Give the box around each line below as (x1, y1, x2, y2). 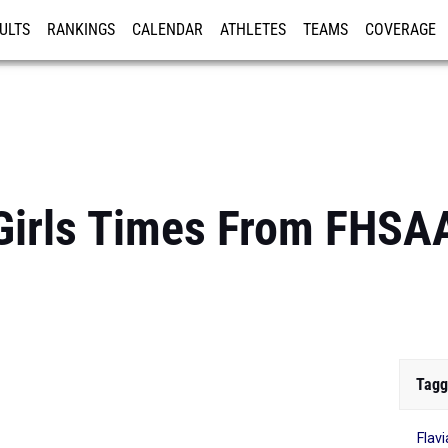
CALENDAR (132, 21, 203, 39)
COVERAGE (365, 21, 436, 39)
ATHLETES (220, 21, 286, 39)
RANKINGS (47, 21, 115, 39)
